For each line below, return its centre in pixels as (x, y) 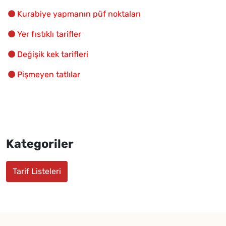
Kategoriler (40, 144)
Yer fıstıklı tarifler (49, 34)
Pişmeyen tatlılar (49, 74)
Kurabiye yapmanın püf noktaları (79, 14)
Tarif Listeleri (37, 171)
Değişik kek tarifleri (53, 54)
